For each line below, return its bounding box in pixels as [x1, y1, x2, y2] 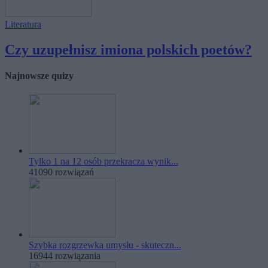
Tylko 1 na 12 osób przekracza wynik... [29, 156, 178, 167]
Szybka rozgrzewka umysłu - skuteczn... [29, 240, 181, 251]
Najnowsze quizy [5, 71, 74, 81]
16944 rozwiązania [29, 251, 100, 261]
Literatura [5, 19, 41, 29]
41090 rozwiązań [29, 167, 94, 178]
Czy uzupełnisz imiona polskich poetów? [5, 41, 252, 57]
